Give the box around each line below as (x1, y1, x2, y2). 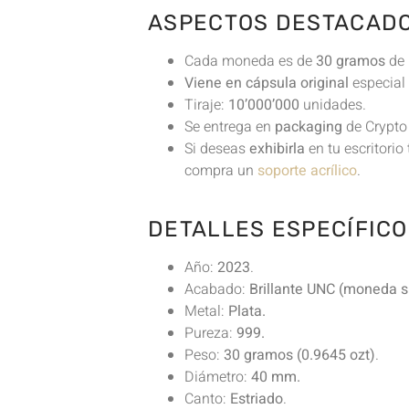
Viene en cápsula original (184, 71, 349, 94)
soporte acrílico (257, 159, 357, 182)
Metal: (184, 300, 228, 323)
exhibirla (249, 137, 305, 160)
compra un (184, 159, 257, 182)
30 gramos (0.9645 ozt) (224, 344, 375, 367)
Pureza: (184, 322, 236, 345)
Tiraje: (184, 93, 228, 116)
